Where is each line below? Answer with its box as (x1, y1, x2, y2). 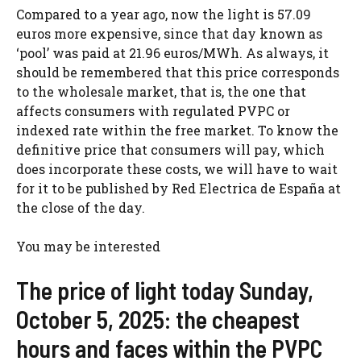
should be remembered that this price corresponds (16, 64, 339, 81)
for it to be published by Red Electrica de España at (16, 180, 341, 197)
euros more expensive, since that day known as (16, 25, 322, 43)
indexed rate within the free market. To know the (16, 122, 338, 139)
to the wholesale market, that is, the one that (16, 83, 306, 101)
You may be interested (16, 238, 160, 255)
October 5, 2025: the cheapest (16, 305, 300, 334)
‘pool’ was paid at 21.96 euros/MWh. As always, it (16, 44, 329, 62)
